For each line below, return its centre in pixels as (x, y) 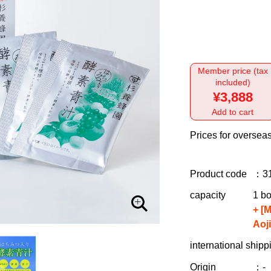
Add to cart (233, 112)
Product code (218, 174)
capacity (208, 195)
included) (233, 82)
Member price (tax (233, 71)
